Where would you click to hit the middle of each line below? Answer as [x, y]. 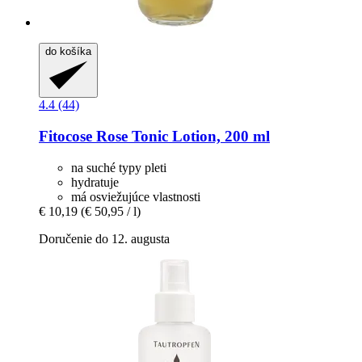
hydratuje [95, 182]
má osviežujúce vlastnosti [136, 196]
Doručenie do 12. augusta [104, 238]
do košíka [68, 51]
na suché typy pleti [119, 167]
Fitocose [65, 136]
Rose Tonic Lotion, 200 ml [181, 136]
